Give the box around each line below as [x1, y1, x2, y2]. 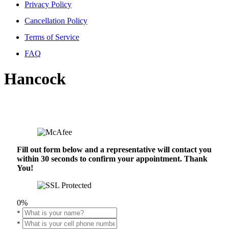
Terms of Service [25, 33, 79, 42]
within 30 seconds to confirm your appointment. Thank [17, 154, 208, 164]
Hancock [4, 69, 66, 88]
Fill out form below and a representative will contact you [17, 145, 212, 154]
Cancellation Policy [25, 16, 87, 26]
